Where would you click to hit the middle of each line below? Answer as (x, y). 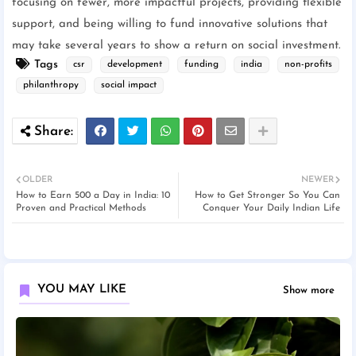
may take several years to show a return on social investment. (176, 46)
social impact (129, 85)
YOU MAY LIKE (82, 290)
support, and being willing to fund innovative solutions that (170, 25)
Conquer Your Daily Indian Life (271, 209)
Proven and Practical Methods (81, 209)
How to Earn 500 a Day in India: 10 (93, 196)
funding (201, 65)
